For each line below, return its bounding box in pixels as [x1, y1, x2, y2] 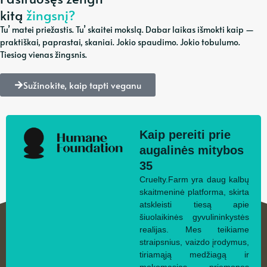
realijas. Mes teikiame [139, 225, 249, 235]
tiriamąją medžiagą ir [139, 250, 249, 260]
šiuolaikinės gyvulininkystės [139, 212, 249, 222]
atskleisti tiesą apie [139, 200, 249, 210]
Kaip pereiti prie [139, 128, 231, 142]
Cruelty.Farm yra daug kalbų [139, 175, 249, 185]
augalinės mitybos [139, 144, 244, 157]
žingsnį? [26, 6, 75, 24]
